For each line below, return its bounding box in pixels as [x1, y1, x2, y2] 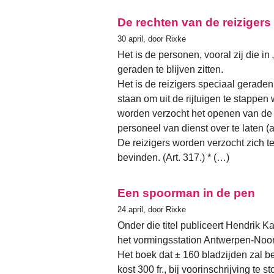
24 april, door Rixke [117, 204, 186, 214]
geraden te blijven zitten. [117, 64, 223, 75]
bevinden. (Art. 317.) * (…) [117, 152, 229, 163]
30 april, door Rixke [117, 34, 186, 43]
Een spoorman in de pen [117, 186, 255, 199]
